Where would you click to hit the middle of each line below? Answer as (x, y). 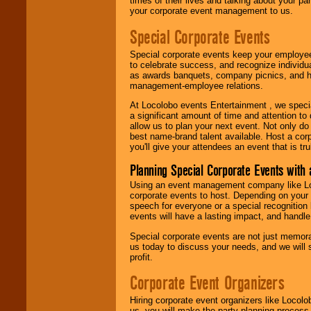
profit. (141, 257)
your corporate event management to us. (211, 11)
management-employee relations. (196, 85)
